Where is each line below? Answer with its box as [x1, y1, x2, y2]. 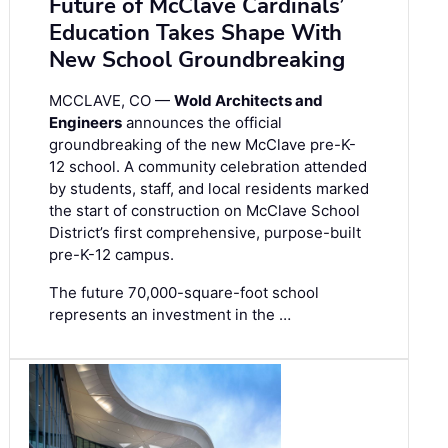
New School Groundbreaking [49, 45, 345, 76]
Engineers [49, 113, 122, 133]
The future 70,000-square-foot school [49, 283, 319, 303]
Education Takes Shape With [49, 18, 342, 49]
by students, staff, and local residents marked [49, 179, 369, 199]
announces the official [122, 113, 282, 133]
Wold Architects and [174, 91, 323, 111]
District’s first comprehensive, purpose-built [49, 223, 361, 243]
